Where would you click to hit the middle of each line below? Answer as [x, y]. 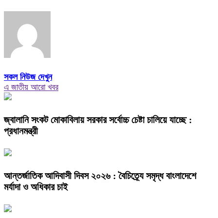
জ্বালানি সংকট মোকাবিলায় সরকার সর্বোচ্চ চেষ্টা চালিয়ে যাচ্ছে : [98, 120]
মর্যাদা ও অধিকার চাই [36, 187]
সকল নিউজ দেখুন [28, 77]
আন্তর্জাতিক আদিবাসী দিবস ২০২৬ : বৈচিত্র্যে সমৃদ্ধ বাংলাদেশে [100, 176]
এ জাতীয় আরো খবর [31, 87]
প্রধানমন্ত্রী [21, 131]
